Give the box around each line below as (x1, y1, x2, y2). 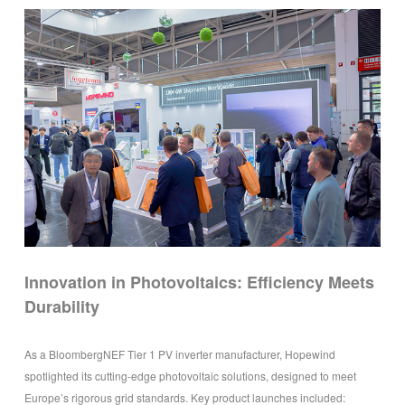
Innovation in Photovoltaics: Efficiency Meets (24, 269, 374, 294)
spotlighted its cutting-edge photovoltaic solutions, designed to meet (24, 367, 356, 383)
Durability (24, 294, 99, 318)
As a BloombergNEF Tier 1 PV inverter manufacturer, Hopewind (24, 345, 335, 362)
